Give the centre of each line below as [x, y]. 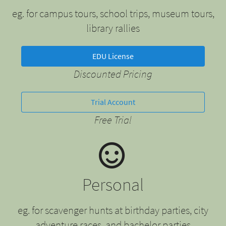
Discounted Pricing [113, 74]
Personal [113, 185]
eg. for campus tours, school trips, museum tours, [113, 13]
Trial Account [113, 102]
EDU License [113, 56]
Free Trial [113, 120]
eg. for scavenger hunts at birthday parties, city [113, 210]
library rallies [113, 28]
